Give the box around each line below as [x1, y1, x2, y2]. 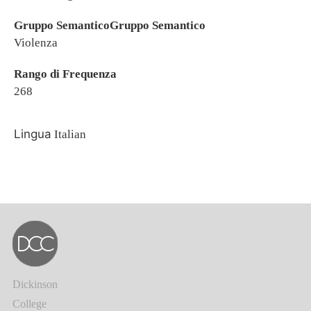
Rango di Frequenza [14, 67, 117, 81]
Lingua [14, 127, 51, 141]
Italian [51, 128, 86, 141]
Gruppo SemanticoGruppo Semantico [14, 19, 205, 32]
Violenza [14, 36, 58, 49]
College [12, 298, 47, 310]
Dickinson [12, 278, 58, 290]
